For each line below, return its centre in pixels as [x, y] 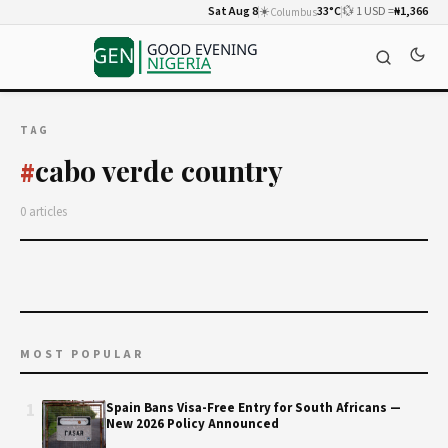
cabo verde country [159, 170]
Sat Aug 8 [233, 11]
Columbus [293, 12]
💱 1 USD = [368, 11]
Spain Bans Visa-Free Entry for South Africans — [253, 408]
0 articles [43, 212]
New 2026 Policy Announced [192, 424]
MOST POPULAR [82, 354]
